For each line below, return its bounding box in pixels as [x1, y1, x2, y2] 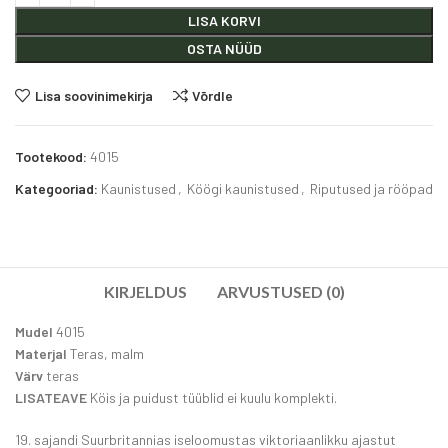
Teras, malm [67, 345, 145, 363]
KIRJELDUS [103, 282, 187, 302]
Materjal [15, 345, 68, 363]
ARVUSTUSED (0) [216, 282, 345, 302]
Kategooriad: [15, 180, 98, 198]
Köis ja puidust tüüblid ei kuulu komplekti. [90, 389, 338, 407]
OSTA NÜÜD [186, 40, 262, 58]
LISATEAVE [15, 389, 91, 407]
